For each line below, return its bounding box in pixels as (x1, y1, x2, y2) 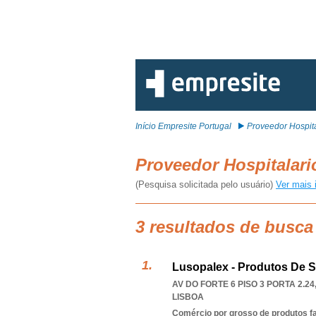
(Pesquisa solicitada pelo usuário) (135, 179, 276, 190)
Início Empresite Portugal (135, 121, 231, 131)
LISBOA (172, 292, 204, 302)
